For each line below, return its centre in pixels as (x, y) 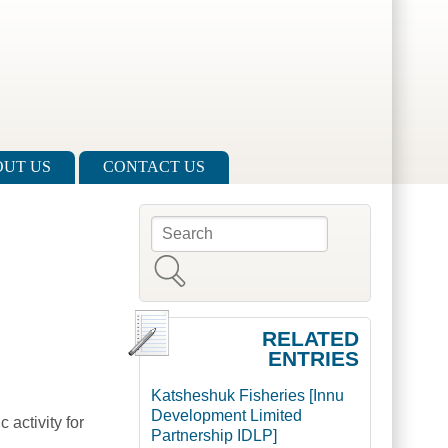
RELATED (310, 339)
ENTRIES (313, 359)
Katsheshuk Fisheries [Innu (247, 396)
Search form (212, 238)
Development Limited (226, 416)
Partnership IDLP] (213, 436)
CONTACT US (154, 167)
